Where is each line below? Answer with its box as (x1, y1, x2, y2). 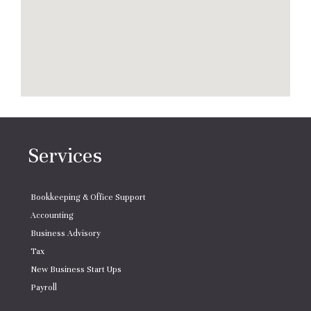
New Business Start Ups (31, 264, 121, 274)
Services (28, 142, 102, 169)
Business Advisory (31, 228, 101, 238)
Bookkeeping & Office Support (31, 192, 146, 202)
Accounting (31, 210, 74, 220)
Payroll (31, 282, 57, 292)
